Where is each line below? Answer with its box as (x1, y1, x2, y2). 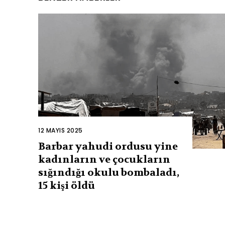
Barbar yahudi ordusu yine (38, 140, 178, 153)
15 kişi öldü (38, 179, 95, 192)
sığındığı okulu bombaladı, (38, 166, 179, 179)
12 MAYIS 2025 (38, 126, 83, 135)
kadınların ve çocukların (38, 153, 170, 166)
